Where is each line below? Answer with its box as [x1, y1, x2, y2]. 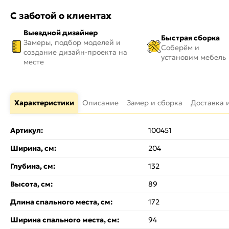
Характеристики [14, 98, 74, 107]
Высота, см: [10, 179, 53, 189]
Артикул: [10, 126, 43, 135]
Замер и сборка [127, 98, 182, 107]
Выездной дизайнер [24, 28, 98, 37]
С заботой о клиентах [10, 10, 111, 21]
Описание [82, 98, 119, 107]
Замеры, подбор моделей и [24, 38, 121, 47]
